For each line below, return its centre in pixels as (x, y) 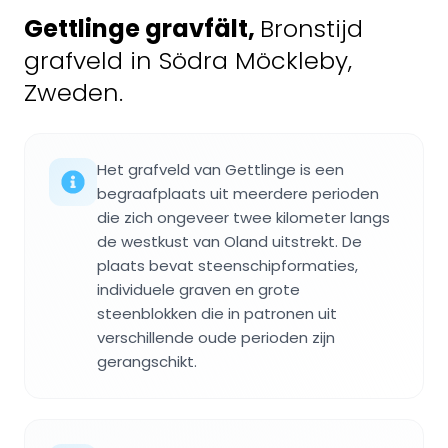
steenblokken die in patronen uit (217, 313)
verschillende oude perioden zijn (216, 337)
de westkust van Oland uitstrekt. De (229, 241)
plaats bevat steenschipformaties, (227, 265)
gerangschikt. (147, 361)
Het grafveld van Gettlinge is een (220, 169)
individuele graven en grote (198, 289)
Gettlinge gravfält (136, 28)
